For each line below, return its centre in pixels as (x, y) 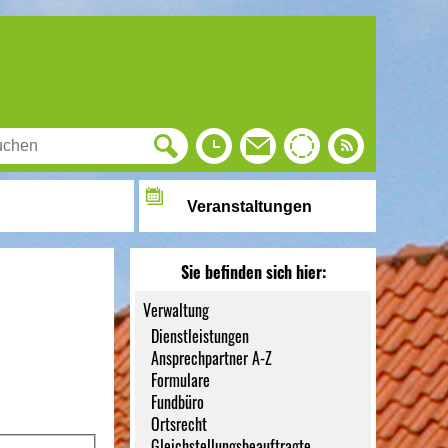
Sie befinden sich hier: (253, 272)
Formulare (181, 380)
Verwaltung (176, 310)
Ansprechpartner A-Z (212, 358)
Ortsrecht (179, 424)
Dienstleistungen (200, 336)
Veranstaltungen (249, 206)
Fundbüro (178, 402)
